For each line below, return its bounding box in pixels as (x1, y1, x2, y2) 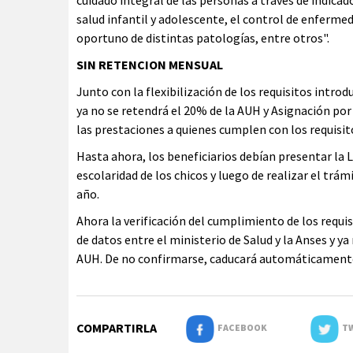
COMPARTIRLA (76, 320, 157, 336)
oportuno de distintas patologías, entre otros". (76, 30, 329, 46)
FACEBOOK (214, 321, 267, 334)
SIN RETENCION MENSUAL (76, 57, 223, 73)
